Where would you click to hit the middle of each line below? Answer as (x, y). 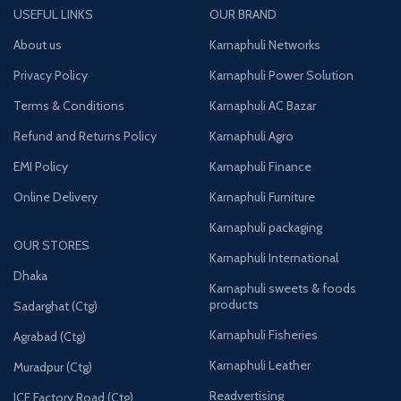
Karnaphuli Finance (260, 167)
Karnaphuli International (274, 258)
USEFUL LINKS (54, 15)
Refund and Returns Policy (85, 137)
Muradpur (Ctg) (53, 367)
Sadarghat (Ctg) (56, 307)
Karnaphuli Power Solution (282, 76)
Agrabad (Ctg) (50, 337)
